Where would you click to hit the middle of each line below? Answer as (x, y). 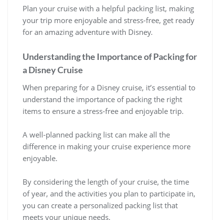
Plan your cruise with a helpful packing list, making (108, 9)
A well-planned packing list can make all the (96, 135)
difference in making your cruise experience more (107, 147)
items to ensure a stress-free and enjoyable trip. (103, 111)
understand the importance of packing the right (102, 99)
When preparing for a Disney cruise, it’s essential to (109, 88)
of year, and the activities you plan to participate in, (109, 194)
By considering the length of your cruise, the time (106, 182)
